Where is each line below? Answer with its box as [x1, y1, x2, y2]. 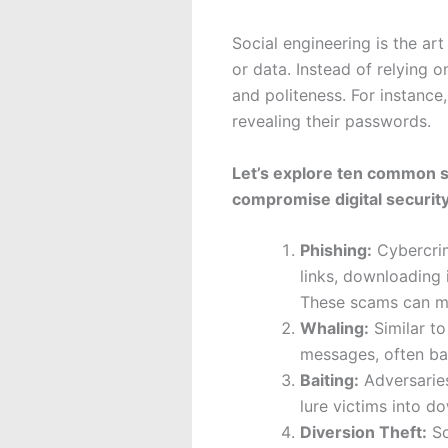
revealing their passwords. [232, 110, 431, 131]
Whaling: [300, 318, 369, 339]
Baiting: [300, 370, 359, 391]
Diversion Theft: [300, 422, 427, 443]
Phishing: [300, 240, 372, 261]
